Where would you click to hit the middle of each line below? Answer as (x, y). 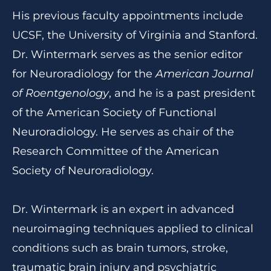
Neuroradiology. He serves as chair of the (123, 132)
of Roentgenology (60, 93)
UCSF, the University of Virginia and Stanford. (135, 35)
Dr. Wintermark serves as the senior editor (127, 54)
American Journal (204, 74)
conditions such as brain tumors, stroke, (120, 248)
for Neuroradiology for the (84, 74)
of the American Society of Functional (114, 113)
